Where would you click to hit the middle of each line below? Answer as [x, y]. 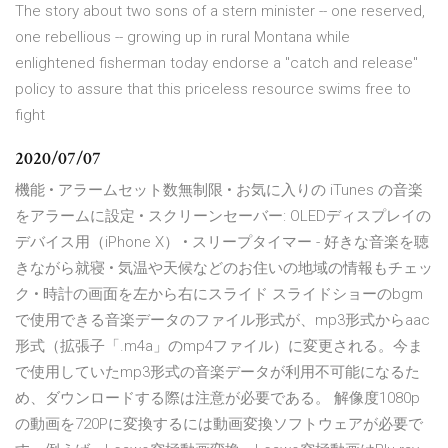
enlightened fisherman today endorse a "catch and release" [216, 63]
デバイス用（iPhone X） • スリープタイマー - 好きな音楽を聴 [222, 242]
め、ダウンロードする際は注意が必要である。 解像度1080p [217, 398]
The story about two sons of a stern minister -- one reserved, [220, 11]
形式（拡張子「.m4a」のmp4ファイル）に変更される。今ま [219, 346]
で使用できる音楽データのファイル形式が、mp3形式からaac [222, 320]
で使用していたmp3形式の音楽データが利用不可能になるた [217, 372]
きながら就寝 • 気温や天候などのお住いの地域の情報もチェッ [224, 268]
